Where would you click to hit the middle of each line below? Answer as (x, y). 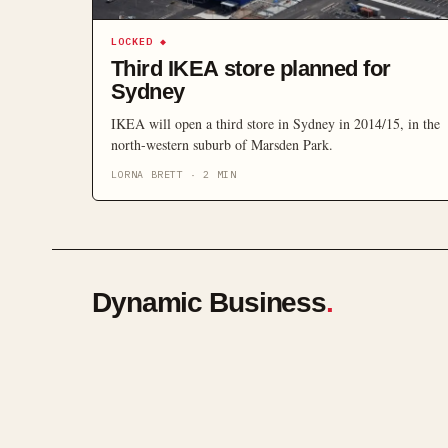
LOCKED (132, 41)
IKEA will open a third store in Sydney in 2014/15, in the (275, 123)
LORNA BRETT (147, 174)
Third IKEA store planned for (251, 68)
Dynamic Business (209, 302)
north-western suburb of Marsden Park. (222, 144)
